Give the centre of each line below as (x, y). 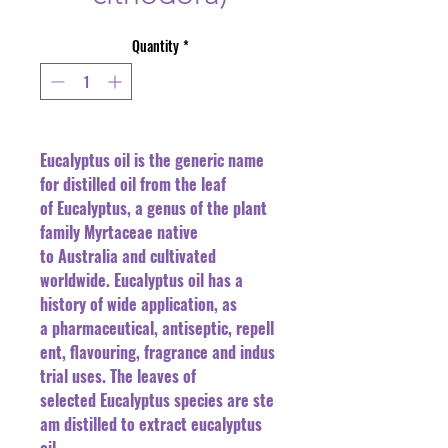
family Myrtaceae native (119, 232)
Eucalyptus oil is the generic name (152, 160)
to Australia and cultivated (128, 256)
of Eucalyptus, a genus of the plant (153, 208)
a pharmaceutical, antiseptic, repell (157, 328)
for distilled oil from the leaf (133, 184)
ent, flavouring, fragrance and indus (157, 352)
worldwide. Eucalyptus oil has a (141, 280)
